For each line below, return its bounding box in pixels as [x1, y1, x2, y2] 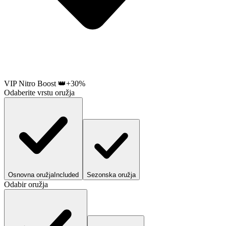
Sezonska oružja [87, 171, 136, 179]
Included [54, 171, 79, 179]
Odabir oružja [4, 180, 48, 189]
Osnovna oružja [8, 171, 54, 179]
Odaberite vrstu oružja [4, 88, 75, 97]
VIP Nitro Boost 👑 [4, 79, 66, 88]
